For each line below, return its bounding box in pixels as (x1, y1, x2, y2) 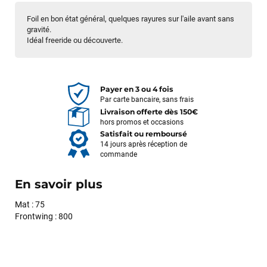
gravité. (27, 24, 51, 34)
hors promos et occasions (100, 118, 184, 127)
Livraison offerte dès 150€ (100, 107, 198, 117)
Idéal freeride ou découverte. (27, 35, 123, 45)
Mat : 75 (15, 199, 45, 209)
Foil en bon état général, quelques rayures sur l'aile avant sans (27, 14, 234, 23)
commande (100, 150, 137, 159)
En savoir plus (15, 176, 103, 191)
